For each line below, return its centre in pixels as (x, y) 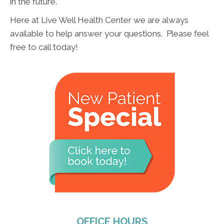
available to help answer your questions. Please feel (109, 34)
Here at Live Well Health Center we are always (99, 20)
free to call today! (44, 47)
